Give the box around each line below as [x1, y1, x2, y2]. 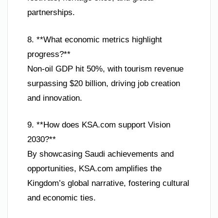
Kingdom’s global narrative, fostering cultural [27, 179, 189, 188]
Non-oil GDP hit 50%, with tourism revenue [27, 64, 183, 73]
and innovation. [27, 93, 82, 103]
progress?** [27, 49, 71, 59]
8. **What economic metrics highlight [27, 35, 162, 44]
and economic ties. [27, 193, 96, 203]
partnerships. [27, 8, 75, 18]
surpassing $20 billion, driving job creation [27, 78, 180, 88]
